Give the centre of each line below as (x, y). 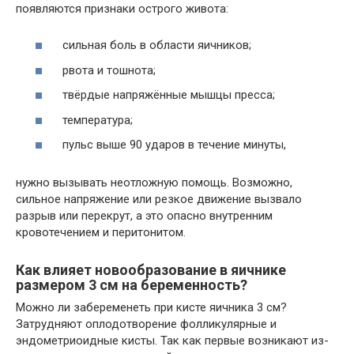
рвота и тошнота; (107, 70)
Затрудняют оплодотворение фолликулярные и (146, 324)
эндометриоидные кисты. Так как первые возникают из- (172, 341)
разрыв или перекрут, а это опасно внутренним (144, 216)
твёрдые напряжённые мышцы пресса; (167, 95)
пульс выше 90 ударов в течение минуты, (173, 145)
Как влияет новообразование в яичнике (151, 270)
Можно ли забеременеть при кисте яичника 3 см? (151, 307)
